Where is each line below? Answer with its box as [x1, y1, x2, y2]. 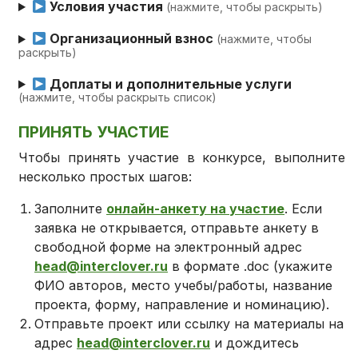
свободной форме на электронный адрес [34, 239, 303, 256]
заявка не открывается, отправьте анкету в [34, 220, 320, 237]
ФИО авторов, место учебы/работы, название [34, 277, 333, 294]
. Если [284, 201, 323, 217]
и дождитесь [210, 335, 300, 352]
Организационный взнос [46, 30, 217, 47]
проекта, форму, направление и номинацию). [34, 296, 330, 313]
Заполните [34, 201, 107, 217]
